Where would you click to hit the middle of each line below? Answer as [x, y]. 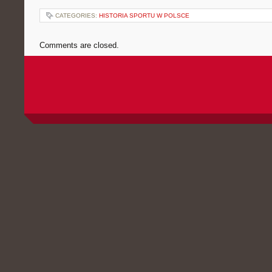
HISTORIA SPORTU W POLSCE [144, 15]
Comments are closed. [79, 45]
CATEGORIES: [77, 15]
